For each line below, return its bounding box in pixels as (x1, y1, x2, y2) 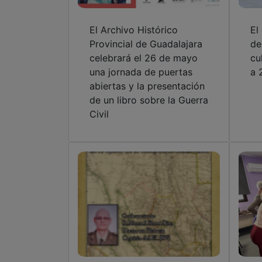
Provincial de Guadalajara (89, 38, 202, 50)
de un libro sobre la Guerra (89, 94, 208, 106)
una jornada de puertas (89, 66, 192, 78)
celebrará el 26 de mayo (89, 52, 198, 64)
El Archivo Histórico (89, 24, 178, 36)
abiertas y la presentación (89, 80, 205, 92)
